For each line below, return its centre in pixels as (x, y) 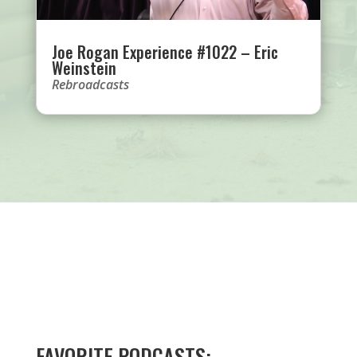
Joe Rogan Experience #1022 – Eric (165, 52)
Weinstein (84, 68)
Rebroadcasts (90, 85)
